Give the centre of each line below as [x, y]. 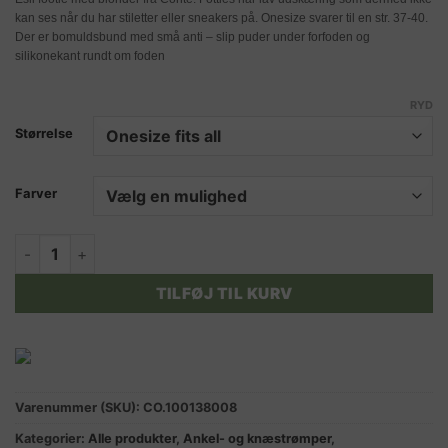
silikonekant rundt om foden [90, 55]
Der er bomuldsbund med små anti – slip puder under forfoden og [192, 36]
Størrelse [44, 133]
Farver [36, 193]
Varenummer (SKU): [79, 408]
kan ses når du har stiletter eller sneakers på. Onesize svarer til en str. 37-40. [221, 17]
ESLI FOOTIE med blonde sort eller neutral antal [179, 245]
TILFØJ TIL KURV [224, 294]
